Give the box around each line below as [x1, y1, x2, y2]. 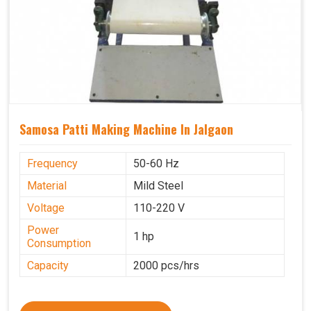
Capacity [27, 259, 69, 273]
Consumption [27, 237, 91, 251]
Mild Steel [133, 179, 183, 193]
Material [27, 179, 67, 193]
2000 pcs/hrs [133, 259, 199, 273]
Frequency [27, 157, 78, 171]
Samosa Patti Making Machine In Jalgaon [19, 120, 233, 139]
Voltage [27, 201, 65, 215]
